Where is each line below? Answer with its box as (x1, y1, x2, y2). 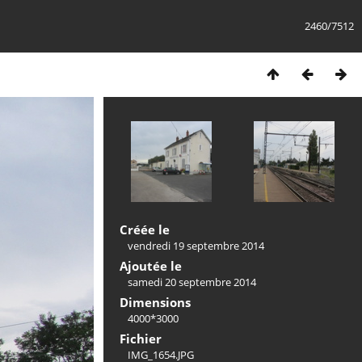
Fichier (120, 330, 162, 347)
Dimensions (120, 294, 191, 310)
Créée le (120, 221, 170, 238)
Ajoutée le (120, 258, 182, 274)
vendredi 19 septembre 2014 (128, 238, 264, 253)
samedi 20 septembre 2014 (128, 275, 256, 289)
